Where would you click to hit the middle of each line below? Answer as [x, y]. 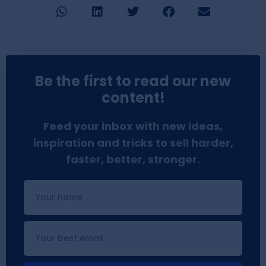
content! [133, 97]
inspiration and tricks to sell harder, [133, 142]
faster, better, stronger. [133, 159]
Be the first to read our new [133, 81]
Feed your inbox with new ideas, [133, 126]
